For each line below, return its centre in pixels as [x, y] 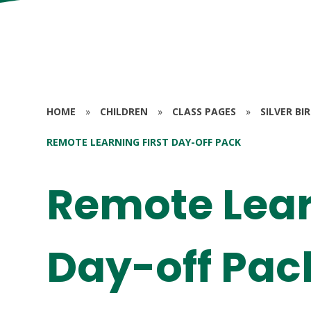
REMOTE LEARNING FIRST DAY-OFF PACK [144, 142]
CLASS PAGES [204, 111]
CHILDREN [124, 111]
